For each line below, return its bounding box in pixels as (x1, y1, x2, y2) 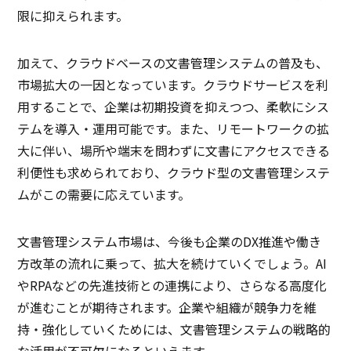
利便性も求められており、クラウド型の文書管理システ (17, 163, 331, 183)
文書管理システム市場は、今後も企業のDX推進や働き (17, 232, 322, 251)
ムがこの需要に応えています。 (17, 185, 191, 204)
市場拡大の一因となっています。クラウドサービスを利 (17, 75, 329, 95)
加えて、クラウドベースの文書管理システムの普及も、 (17, 53, 329, 73)
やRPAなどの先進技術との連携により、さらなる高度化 (17, 276, 327, 295)
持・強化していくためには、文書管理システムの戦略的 (17, 320, 331, 339)
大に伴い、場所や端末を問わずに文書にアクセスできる (17, 141, 331, 161)
